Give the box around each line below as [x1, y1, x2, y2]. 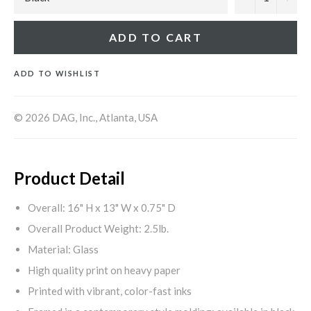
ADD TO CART [108, 30, 203, 44]
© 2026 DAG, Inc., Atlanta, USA [14, 110, 158, 124]
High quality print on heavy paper [28, 263, 180, 276]
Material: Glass [28, 242, 99, 255]
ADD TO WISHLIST [14, 68, 101, 78]
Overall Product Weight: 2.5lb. [28, 221, 169, 235]
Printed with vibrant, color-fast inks [28, 284, 192, 297]
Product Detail [14, 167, 125, 188]
